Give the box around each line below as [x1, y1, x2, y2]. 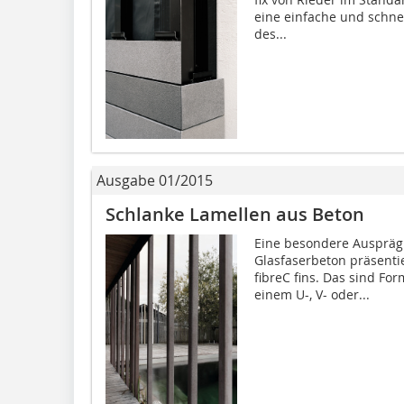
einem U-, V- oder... [253, 285, 370, 303]
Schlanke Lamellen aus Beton [106, 201, 364, 226]
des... [253, 24, 287, 42]
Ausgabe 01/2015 [96, 170, 213, 190]
